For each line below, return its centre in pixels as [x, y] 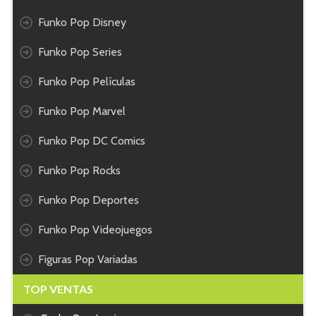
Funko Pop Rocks [79, 170]
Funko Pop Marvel [82, 111]
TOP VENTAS [58, 288]
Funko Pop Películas [87, 81]
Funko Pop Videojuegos [95, 229]
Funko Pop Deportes [89, 200]
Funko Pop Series [80, 51]
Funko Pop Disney [82, 22]
